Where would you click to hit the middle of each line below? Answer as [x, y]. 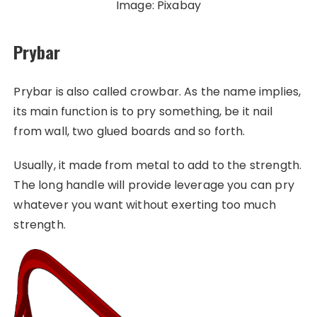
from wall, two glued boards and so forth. [129, 131]
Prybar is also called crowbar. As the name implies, [157, 91]
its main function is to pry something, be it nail [143, 111]
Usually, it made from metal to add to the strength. [158, 165]
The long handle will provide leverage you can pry [154, 185]
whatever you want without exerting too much [145, 204]
